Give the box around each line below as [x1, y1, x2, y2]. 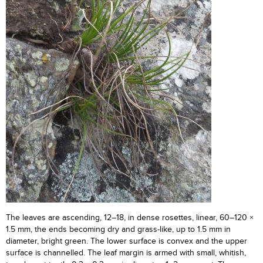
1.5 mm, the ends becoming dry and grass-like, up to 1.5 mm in [6, 225, 231, 234]
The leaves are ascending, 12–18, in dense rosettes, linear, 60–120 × [6, 213, 254, 222]
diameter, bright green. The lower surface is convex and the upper [6, 237, 247, 246]
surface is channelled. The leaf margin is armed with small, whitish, [6, 248, 246, 258]
